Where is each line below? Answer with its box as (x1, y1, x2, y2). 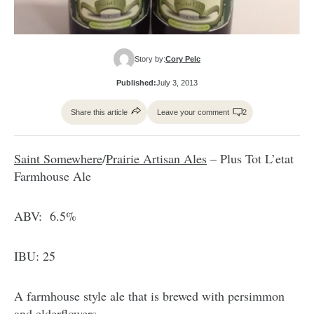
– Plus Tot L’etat (207, 150, 294, 168)
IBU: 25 (14, 247, 55, 265)
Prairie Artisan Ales (106, 150, 207, 168)
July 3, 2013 (156, 78, 198, 88)
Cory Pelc (165, 55, 200, 64)
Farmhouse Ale (14, 168, 91, 185)
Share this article (71, 108, 128, 117)
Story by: (135, 55, 165, 64)
